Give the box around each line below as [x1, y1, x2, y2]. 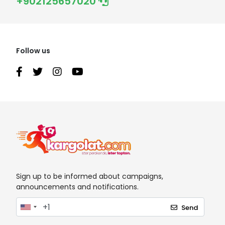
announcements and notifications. [16, 182, 139, 192]
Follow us [16, 45, 50, 56]
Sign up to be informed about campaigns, [16, 171, 163, 182]
